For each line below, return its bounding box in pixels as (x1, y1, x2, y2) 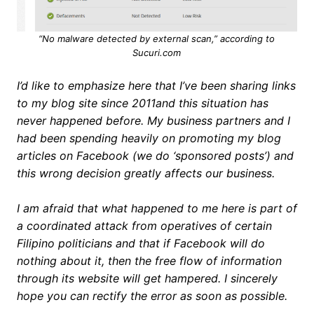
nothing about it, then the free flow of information (16, 253, 282, 268)
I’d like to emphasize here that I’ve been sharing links (16, 78, 296, 93)
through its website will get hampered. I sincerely (16, 271, 278, 285)
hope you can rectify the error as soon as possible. (16, 288, 287, 303)
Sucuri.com (132, 46, 182, 58)
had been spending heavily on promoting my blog (16, 130, 281, 145)
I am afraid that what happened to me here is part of (16, 200, 297, 215)
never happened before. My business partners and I (16, 113, 290, 128)
